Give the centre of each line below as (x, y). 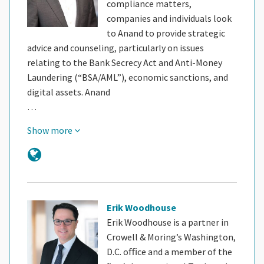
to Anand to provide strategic (166, 33)
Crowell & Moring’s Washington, (171, 237)
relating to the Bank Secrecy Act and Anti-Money (125, 62)
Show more (51, 130)
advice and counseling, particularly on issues (115, 47)
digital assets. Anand (69, 92)
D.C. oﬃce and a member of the (169, 251)
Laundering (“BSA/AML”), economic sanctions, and (128, 77)
